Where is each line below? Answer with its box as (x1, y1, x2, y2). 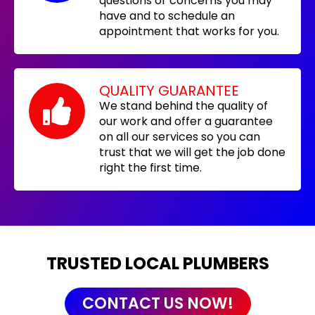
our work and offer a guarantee (99, 112, 273, 129)
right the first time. (99, 159, 202, 176)
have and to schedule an (99, 7, 235, 24)
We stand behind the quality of (99, 97, 268, 114)
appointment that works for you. (99, 22, 279, 39)
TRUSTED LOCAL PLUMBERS (46, 251, 269, 275)
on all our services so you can (99, 128, 260, 145)
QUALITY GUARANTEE (99, 80, 239, 101)
